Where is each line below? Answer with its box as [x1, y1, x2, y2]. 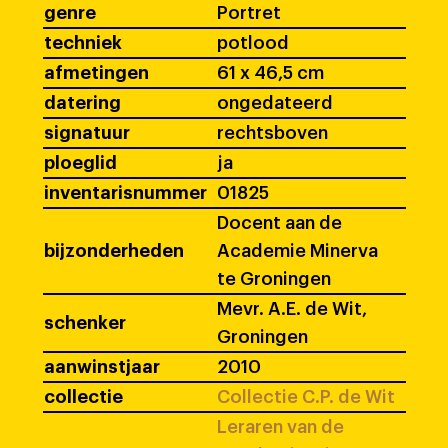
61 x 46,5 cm [217, 64, 324, 82]
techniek [44, 34, 122, 52]
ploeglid [44, 154, 117, 172]
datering [44, 94, 121, 112]
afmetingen [44, 64, 149, 82]
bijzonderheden [44, 242, 184, 260]
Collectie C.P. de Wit [217, 388, 395, 406]
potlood [217, 34, 289, 52]
